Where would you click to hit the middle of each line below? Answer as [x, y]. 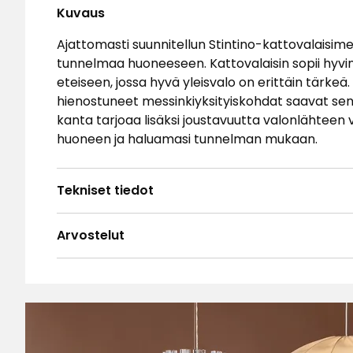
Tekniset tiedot [105, 190]
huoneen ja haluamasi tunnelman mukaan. [187, 139]
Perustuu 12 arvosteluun [129, 325]
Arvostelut [91, 235]
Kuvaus [81, 13]
